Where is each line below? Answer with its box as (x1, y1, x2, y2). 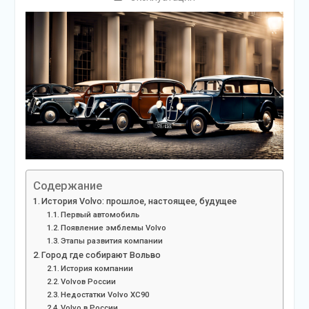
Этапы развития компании (60, 236, 163, 246)
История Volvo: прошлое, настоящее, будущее (41, 196, 237, 207)
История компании (60, 263, 133, 274)
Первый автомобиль (60, 210, 139, 220)
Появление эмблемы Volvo (60, 223, 166, 233)
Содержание (32, 179, 102, 193)
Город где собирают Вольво (41, 250, 161, 261)
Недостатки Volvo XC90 (60, 290, 149, 300)
